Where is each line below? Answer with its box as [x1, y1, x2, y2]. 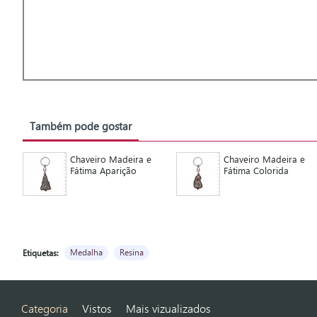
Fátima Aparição [69, 164, 137, 176]
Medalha [70, 246, 103, 258]
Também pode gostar [30, 119, 132, 133]
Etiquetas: [23, 247, 59, 259]
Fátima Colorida [223, 164, 289, 176]
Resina [120, 246, 144, 258]
